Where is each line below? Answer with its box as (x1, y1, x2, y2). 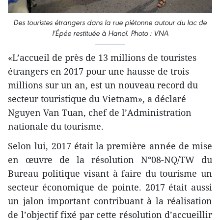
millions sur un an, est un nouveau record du (8, 79, 198, 91)
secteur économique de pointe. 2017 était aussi (8, 181, 212, 193)
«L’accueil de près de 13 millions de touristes (8, 52, 196, 64)
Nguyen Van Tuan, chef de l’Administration (8, 107, 192, 119)
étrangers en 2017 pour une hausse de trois (8, 65, 189, 78)
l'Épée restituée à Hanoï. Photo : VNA (52, 28, 168, 38)
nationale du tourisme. (8, 120, 104, 133)
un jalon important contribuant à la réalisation (8, 195, 212, 207)
